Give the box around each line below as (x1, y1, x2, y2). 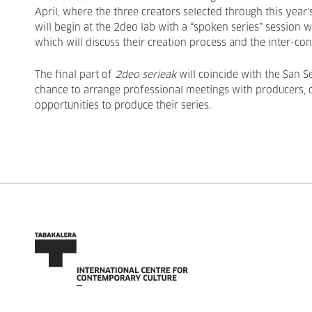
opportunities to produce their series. (35, 101, 211, 111)
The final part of (35, 70, 115, 80)
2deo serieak (115, 70, 176, 80)
